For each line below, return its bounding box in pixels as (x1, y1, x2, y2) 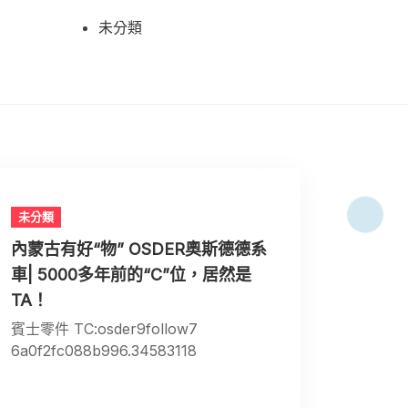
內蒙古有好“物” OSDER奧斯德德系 (11, 240, 268, 260)
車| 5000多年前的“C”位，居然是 (11, 265, 252, 285)
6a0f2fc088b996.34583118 (11, 342, 198, 361)
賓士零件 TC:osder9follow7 (11, 320, 199, 339)
